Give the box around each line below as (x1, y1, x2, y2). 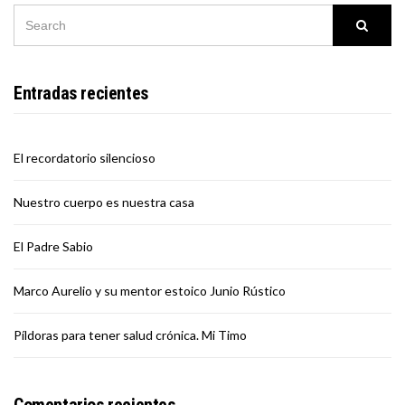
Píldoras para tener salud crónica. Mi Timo (14, 327, 247, 344)
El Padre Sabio (14, 239, 93, 255)
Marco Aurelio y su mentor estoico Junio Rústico (14, 283, 286, 299)
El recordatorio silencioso (14, 150, 155, 166)
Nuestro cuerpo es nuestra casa (14, 194, 194, 211)
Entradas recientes (14, 82, 148, 105)
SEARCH (13, 8, 55, 24)
